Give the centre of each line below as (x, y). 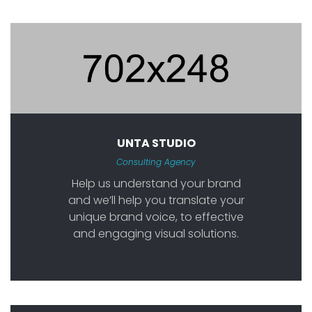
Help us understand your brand (156, 183)
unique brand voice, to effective (156, 217)
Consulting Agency (156, 162)
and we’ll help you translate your (156, 200)
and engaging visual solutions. (156, 233)
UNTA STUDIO (156, 143)
